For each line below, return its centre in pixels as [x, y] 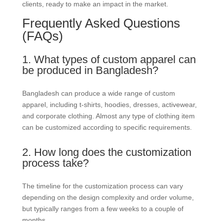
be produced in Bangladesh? [90, 70]
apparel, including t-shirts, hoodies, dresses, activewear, [109, 105]
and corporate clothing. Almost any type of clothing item [108, 116]
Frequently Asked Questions [101, 23]
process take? [55, 163]
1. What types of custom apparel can [109, 59]
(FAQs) [42, 36]
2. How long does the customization [107, 152]
